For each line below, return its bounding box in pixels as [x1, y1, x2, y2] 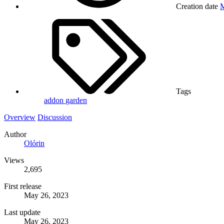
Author [4, 130, 26, 139]
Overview [4, 113, 35, 122]
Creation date [176, 2, 218, 11]
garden [65, 96, 87, 105]
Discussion [37, 113, 72, 122]
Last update [4, 208, 40, 217]
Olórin [24, 139, 44, 148]
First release [4, 182, 41, 191]
